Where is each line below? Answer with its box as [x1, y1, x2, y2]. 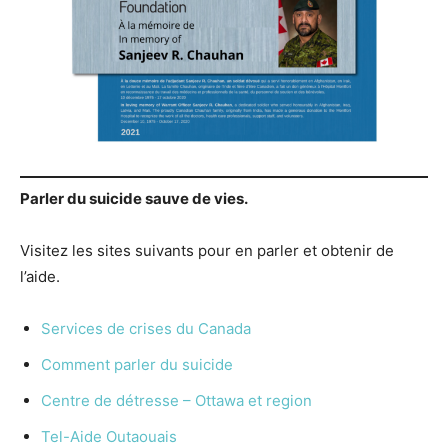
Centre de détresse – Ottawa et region [41, 390, 312, 410]
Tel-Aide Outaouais [41, 426, 177, 446]
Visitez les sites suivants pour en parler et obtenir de [20, 240, 394, 260]
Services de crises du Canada [41, 318, 255, 338]
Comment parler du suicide [41, 354, 233, 374]
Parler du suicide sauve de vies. [20, 188, 248, 208]
